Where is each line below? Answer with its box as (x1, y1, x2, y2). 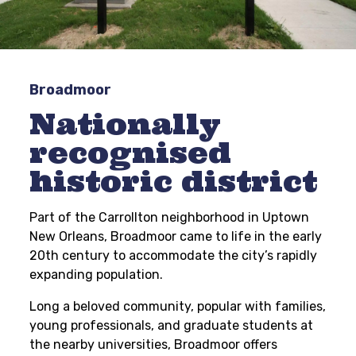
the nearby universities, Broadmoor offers (29, 337, 278, 352)
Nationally (29, 106, 222, 142)
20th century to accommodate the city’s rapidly (29, 248, 318, 263)
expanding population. (29, 267, 164, 282)
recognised (29, 134, 232, 171)
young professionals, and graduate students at (29, 318, 314, 333)
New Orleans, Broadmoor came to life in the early (29, 229, 323, 244)
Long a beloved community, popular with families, (29, 299, 327, 314)
